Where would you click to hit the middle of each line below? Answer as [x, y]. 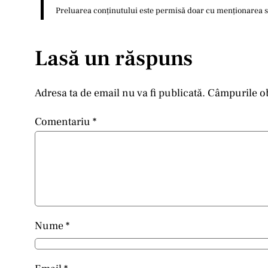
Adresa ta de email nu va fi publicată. [120, 93]
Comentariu [64, 122]
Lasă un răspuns [114, 59]
